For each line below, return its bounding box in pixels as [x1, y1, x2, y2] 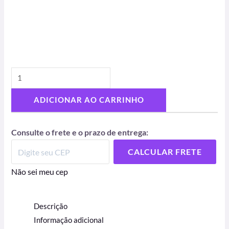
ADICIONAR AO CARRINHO [33, 95, 144, 104]
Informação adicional [34, 216, 104, 225]
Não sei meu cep [11, 167, 68, 177]
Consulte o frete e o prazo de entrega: [11, 127, 149, 138]
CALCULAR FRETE [128, 147, 202, 157]
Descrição [34, 202, 68, 211]
